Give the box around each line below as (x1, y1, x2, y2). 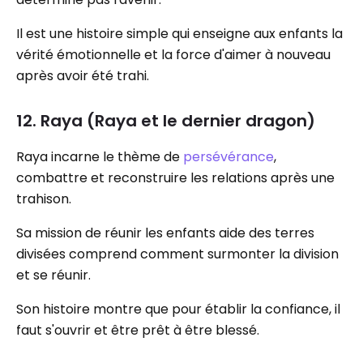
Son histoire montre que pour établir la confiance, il (16, 300, 340, 318)
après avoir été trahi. (16, 66, 149, 85)
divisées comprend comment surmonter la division (16, 245, 339, 263)
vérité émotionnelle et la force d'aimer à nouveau (16, 45, 331, 64)
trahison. (16, 190, 71, 208)
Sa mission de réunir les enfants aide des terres (16, 224, 314, 242)
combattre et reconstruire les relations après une (16, 169, 335, 187)
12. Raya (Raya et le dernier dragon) (16, 109, 315, 132)
